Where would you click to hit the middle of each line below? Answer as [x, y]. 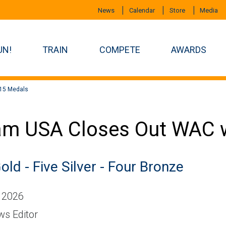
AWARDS [189, 50]
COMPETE [120, 50]
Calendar [142, 10]
